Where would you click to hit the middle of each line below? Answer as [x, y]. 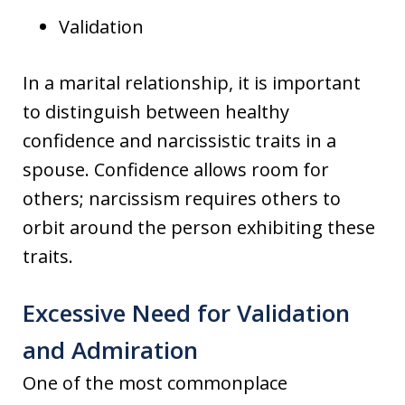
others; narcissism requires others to [182, 199]
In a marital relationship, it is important [192, 83]
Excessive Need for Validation [186, 313]
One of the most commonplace [155, 383]
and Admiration [110, 350]
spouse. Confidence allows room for [176, 170]
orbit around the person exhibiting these [199, 228]
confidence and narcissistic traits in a [179, 141]
